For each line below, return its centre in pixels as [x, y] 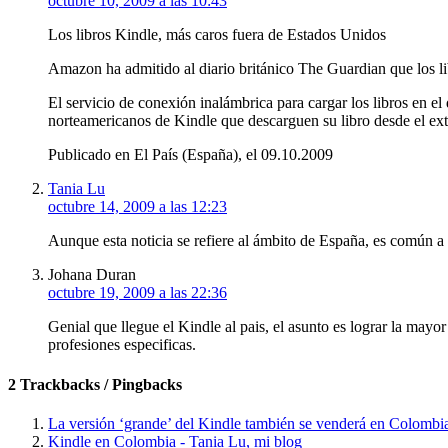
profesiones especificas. [122, 345]
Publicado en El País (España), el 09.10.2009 [190, 155]
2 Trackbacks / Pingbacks [95, 384]
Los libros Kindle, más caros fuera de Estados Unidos [217, 35]
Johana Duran [92, 275]
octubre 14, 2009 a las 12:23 [137, 207]
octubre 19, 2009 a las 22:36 [137, 293]
